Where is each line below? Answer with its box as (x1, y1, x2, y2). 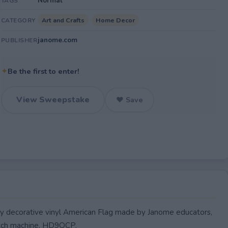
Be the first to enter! (7, 66, 79, 76)
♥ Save (116, 95, 143, 105)
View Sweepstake (16, 94, 90, 105)
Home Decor (95, 16, 135, 24)
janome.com (37, 35, 77, 45)
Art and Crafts (41, 16, 84, 24)
